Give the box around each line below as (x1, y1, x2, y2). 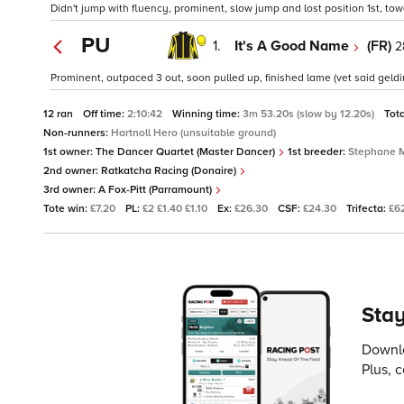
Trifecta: (346, 202, 389, 216)
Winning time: (172, 107, 243, 122)
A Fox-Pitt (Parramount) (98, 183, 215, 197)
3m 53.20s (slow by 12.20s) (243, 107, 377, 122)
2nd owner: (43, 164, 101, 179)
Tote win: (43, 202, 90, 216)
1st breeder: (285, 145, 348, 160)
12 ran (43, 107, 76, 122)
